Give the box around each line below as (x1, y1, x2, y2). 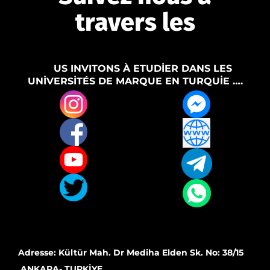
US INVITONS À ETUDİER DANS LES (54, 62, 232, 74)
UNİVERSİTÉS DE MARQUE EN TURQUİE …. (27, 75, 243, 87)
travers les (75, 7, 195, 37)
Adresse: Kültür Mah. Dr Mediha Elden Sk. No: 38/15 (18, 246, 246, 258)
